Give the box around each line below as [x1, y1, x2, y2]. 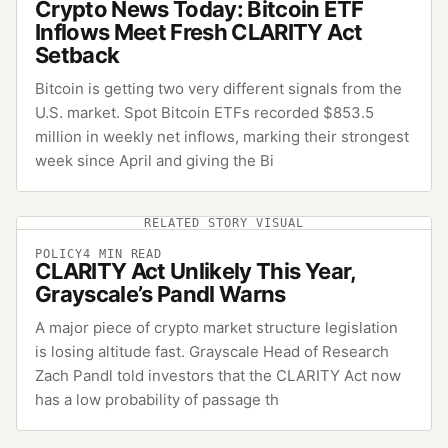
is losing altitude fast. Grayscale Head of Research [35, 341, 389, 361]
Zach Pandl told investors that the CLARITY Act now [35, 365, 401, 385]
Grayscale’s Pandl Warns [35, 280, 286, 307]
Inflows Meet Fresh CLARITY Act [35, 18, 363, 45]
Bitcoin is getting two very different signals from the [35, 78, 402, 98]
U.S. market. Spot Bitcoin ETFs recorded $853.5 [35, 102, 374, 122]
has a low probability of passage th [35, 389, 279, 409]
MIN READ [90, 246, 163, 261]
